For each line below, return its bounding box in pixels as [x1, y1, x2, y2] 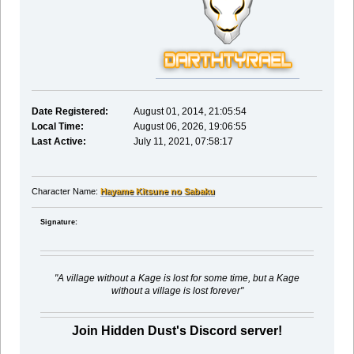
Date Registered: [31, 105, 108, 117]
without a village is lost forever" [111, 284, 243, 296]
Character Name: [31, 186, 100, 196]
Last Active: [31, 135, 86, 147]
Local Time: [31, 120, 84, 132]
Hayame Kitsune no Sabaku [100, 186, 215, 196]
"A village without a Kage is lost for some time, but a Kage [55, 272, 299, 284]
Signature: [40, 217, 77, 226]
